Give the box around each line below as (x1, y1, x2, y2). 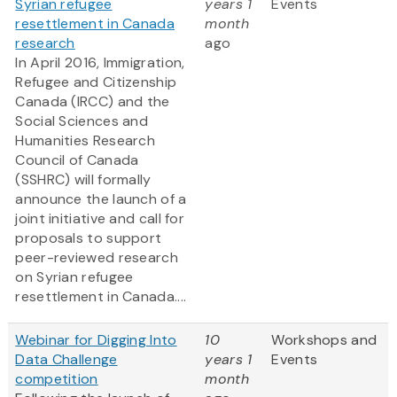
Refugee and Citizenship (15, 73, 177, 92)
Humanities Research (15, 131, 156, 151)
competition (15, 370, 98, 389)
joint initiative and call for (15, 209, 185, 229)
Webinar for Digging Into (15, 331, 177, 350)
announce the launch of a (15, 190, 187, 209)
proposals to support (15, 229, 162, 248)
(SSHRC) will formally (15, 170, 152, 190)
